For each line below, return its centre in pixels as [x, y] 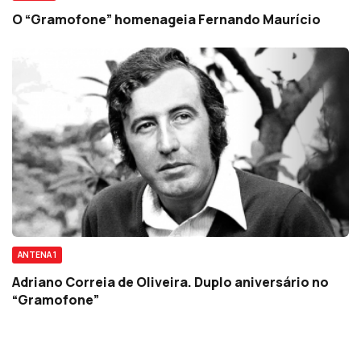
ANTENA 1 [37, 254]
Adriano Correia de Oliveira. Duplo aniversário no [170, 282]
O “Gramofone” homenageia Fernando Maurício [166, 19]
